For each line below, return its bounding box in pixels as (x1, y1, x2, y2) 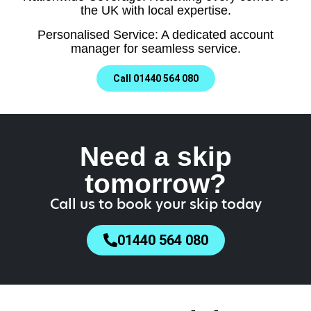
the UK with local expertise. (80, 3, 231, 18)
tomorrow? (85, 167, 226, 199)
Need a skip (79, 140, 232, 171)
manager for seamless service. (70, 41, 241, 56)
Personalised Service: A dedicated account (37, 27, 274, 42)
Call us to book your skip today (49, 194, 262, 214)
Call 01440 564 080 (112, 72, 199, 84)
